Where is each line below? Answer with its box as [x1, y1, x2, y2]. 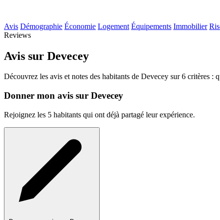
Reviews [4, 30, 31, 39]
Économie [64, 22, 96, 30]
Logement [98, 22, 129, 30]
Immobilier [173, 22, 207, 30]
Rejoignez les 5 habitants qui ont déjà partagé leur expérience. [4, 110, 195, 119]
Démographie [20, 22, 62, 30]
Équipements [131, 22, 171, 30]
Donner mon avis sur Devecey [4, 90, 123, 101]
